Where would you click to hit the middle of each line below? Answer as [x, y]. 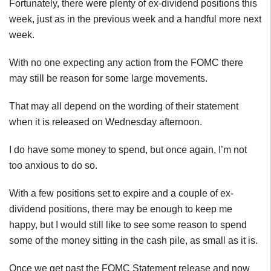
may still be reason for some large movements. [108, 78]
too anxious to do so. [53, 165]
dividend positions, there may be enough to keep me [121, 209]
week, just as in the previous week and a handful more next [135, 19]
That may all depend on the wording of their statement [124, 106]
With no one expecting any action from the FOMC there [126, 63]
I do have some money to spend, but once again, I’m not [128, 150]
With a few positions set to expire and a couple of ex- [121, 193]
